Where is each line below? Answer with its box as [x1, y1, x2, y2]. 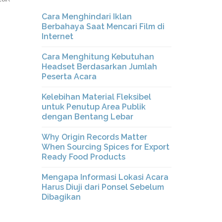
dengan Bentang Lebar [41, 112, 133, 121]
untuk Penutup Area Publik [41, 102, 146, 111]
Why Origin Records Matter [41, 132, 147, 142]
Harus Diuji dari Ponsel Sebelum [41, 182, 164, 192]
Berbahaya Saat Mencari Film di [41, 22, 165, 31]
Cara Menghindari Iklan [41, 12, 132, 21]
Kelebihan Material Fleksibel [41, 92, 151, 102]
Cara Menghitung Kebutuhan [41, 52, 154, 61]
